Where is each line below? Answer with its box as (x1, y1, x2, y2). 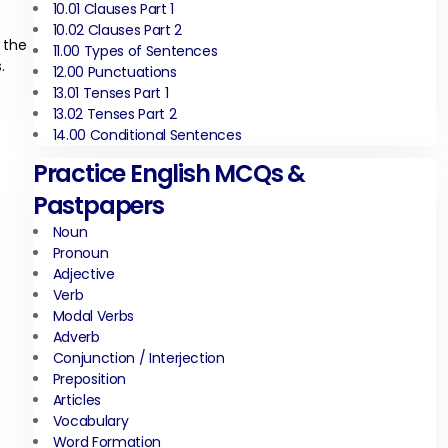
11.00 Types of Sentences (52, 41, 218, 61)
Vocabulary (52, 411, 129, 431)
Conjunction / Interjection (52, 348, 225, 368)
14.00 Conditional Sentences (52, 125, 242, 145)
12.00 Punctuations (52, 62, 177, 82)
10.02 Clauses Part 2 (52, 20, 182, 40)
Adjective (52, 264, 115, 284)
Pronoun (52, 243, 109, 263)
